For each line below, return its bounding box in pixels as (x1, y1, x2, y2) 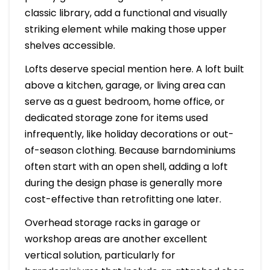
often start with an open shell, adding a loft (24, 160, 228, 174)
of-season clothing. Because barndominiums (24, 143, 236, 158)
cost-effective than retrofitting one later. (24, 192, 221, 207)
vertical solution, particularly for (24, 248, 175, 263)
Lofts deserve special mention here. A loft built (24, 62, 244, 77)
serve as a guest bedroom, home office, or (24, 95, 225, 109)
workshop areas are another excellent (24, 232, 207, 246)
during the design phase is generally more (24, 176, 222, 190)
